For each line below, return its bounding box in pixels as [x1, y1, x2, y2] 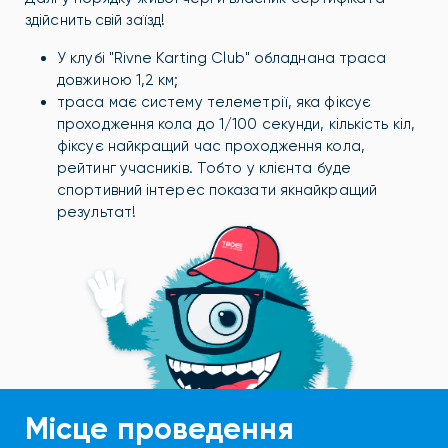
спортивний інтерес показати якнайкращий [57, 180, 377, 199]
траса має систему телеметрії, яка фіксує [57, 92, 372, 111]
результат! [57, 202, 136, 221]
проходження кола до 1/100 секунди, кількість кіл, [57, 114, 415, 133]
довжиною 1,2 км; [57, 70, 179, 89]
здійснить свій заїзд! [25, 10, 170, 29]
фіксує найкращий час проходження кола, [57, 136, 365, 155]
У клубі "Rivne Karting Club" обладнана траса [57, 48, 387, 67]
